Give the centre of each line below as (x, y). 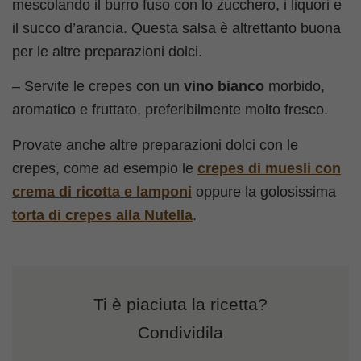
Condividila (180, 332)
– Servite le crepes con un (98, 87)
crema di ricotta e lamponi (102, 191)
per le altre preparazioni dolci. (107, 51)
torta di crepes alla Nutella (102, 215)
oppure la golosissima (264, 191)
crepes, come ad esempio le (105, 168)
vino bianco (224, 87)
